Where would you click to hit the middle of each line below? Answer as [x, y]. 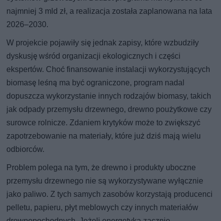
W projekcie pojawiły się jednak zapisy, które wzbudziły [103, 42]
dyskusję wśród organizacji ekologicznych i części [94, 56]
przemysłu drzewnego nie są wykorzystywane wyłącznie [105, 181]
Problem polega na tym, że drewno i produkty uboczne [101, 167]
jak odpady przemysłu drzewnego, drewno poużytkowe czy [109, 109]
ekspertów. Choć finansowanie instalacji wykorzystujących [109, 69]
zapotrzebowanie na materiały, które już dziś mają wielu [104, 136]
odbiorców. [26, 149]
